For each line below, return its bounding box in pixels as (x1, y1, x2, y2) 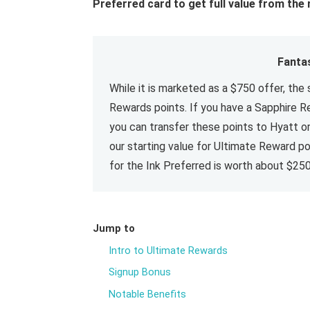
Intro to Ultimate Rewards (109, 244, 228, 257)
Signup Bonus (109, 266, 172, 279)
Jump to (93, 222, 135, 235)
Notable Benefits (109, 287, 187, 300)
